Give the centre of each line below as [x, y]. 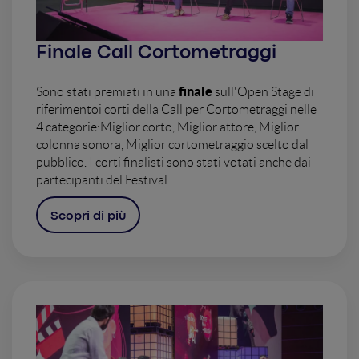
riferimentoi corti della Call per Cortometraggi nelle [176, 109]
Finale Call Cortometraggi [156, 53]
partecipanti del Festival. [103, 179]
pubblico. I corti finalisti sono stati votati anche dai [173, 162]
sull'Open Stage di [264, 91]
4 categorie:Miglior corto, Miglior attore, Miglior [167, 127]
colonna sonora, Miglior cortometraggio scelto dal [172, 144]
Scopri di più [88, 216]
